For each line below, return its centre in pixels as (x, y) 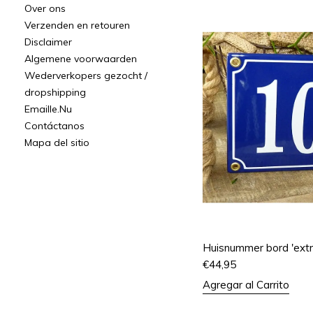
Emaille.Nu (48, 109)
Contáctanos (54, 126)
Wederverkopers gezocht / (86, 75)
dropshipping (55, 92)
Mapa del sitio (57, 143)
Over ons (45, 8)
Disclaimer (48, 42)
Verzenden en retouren (77, 25)
